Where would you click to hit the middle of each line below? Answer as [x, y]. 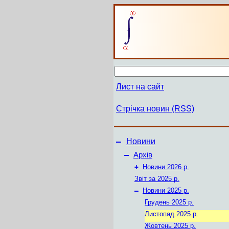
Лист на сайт [140, 87]
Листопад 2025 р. [171, 214]
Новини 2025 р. [166, 190]
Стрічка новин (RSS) [155, 109]
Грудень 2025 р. [169, 202]
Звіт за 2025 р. [157, 179]
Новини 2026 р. [166, 167]
